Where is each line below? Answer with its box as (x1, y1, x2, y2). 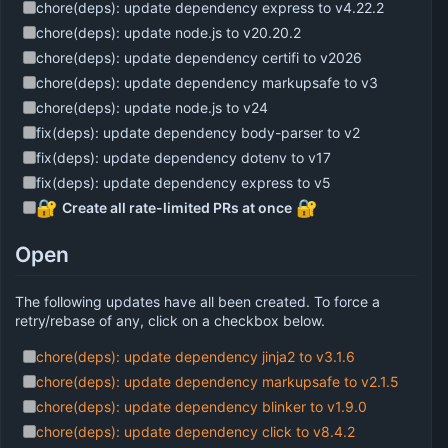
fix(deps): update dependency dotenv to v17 (36, 149, 332, 167)
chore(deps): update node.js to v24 (36, 99, 269, 117)
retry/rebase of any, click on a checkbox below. (15, 311, 325, 329)
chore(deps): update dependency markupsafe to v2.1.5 (36, 372, 400, 390)
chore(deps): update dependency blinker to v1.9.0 (36, 397, 368, 415)
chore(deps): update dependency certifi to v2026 (36, 49, 363, 67)
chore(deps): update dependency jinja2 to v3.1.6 (36, 347, 356, 365)
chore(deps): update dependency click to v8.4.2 (36, 422, 356, 440)
